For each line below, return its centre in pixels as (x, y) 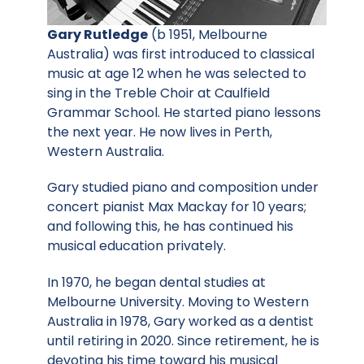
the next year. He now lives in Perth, (160, 132)
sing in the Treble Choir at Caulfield (158, 93)
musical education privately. (136, 246)
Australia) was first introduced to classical (181, 54)
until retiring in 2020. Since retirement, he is (183, 341)
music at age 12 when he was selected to (177, 73)
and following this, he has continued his (170, 227)
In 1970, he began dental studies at (156, 283)
